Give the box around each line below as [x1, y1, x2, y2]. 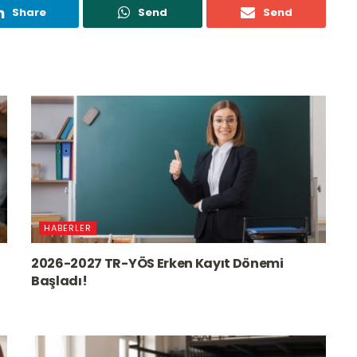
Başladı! [31, 271, 88, 290]
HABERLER [44, 221, 92, 234]
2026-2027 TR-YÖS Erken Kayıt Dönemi [31, 253, 284, 273]
